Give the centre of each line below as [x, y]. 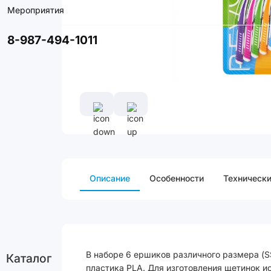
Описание [110, 178]
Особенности [177, 178]
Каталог [29, 258]
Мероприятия [36, 10]
